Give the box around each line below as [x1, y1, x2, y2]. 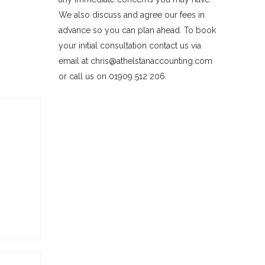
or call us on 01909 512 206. [58, 72, 167, 81]
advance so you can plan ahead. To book [58, 25, 216, 35]
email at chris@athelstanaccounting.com [58, 56, 212, 66]
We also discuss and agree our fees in [58, 10, 205, 20]
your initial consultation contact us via [58, 41, 201, 50]
